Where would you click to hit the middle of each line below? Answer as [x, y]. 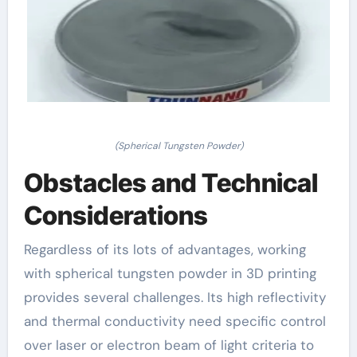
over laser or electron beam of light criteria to [169, 345]
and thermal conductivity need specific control [175, 321]
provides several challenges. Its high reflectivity [175, 297]
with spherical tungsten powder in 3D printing [170, 273]
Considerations [116, 216]
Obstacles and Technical [171, 183]
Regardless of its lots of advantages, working [165, 249]
